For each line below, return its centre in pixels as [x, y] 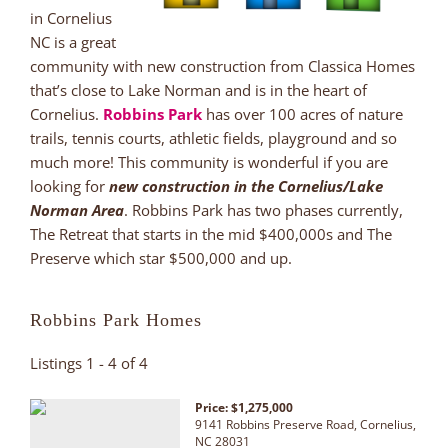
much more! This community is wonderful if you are [209, 161]
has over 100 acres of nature [302, 113]
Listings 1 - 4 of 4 [89, 362]
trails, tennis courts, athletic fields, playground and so [213, 137]
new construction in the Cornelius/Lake [246, 185]
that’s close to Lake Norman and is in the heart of [198, 89]
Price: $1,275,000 [244, 407]
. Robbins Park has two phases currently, [263, 209]
